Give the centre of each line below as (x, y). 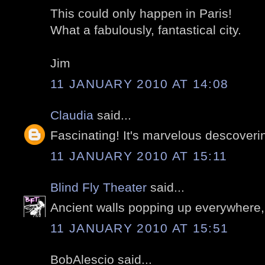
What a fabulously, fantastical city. (146, 30)
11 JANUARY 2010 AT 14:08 (140, 83)
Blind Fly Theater (98, 187)
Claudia (72, 115)
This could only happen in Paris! (141, 14)
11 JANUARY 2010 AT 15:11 (139, 156)
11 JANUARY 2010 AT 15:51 (140, 228)
